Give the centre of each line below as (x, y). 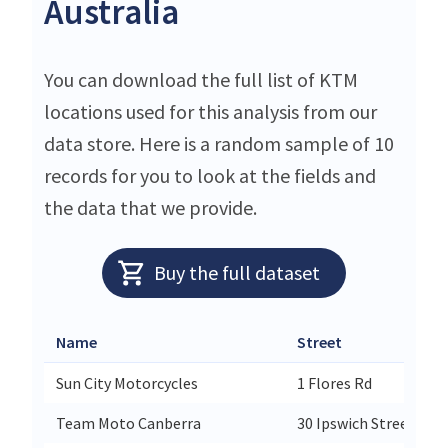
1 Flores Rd (334, 383)
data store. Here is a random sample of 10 (219, 144)
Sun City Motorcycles (127, 383)
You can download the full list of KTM (201, 80)
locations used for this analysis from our (210, 112)
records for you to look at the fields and (210, 176)
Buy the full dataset (236, 273)
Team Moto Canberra (128, 423)
